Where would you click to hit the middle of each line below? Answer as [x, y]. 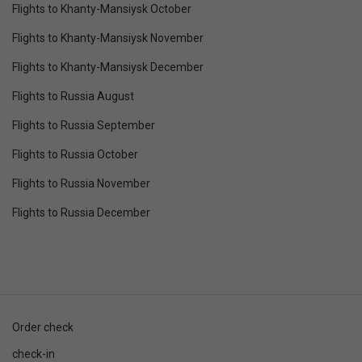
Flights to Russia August [73, 96]
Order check [43, 327]
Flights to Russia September [84, 125]
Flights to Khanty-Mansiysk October [102, 9]
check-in [34, 354]
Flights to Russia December [81, 213]
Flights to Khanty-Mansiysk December [108, 67]
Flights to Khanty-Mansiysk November [108, 38]
